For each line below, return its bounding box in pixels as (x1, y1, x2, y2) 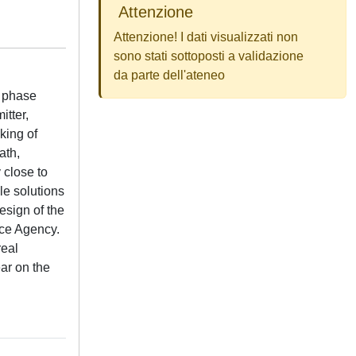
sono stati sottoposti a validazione (114, 49, 304, 63)
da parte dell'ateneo (114, 68, 225, 82)
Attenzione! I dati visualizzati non (114, 30, 298, 44)
